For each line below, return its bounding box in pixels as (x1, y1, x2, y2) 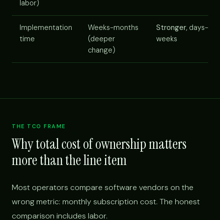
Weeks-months (88, 22, 138, 32)
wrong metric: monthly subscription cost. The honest (12, 196, 200, 207)
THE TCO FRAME (12, 122, 66, 130)
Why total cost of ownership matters (12, 134, 187, 153)
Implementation (20, 22, 72, 32)
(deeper (88, 33, 115, 44)
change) (88, 45, 115, 55)
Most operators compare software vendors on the (12, 182, 193, 192)
